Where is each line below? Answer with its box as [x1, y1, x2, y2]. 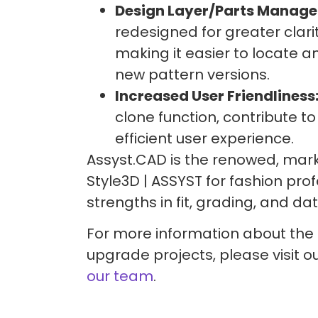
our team [87, 266, 153, 287]
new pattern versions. [115, 64, 270, 84]
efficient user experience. [115, 128, 294, 148]
